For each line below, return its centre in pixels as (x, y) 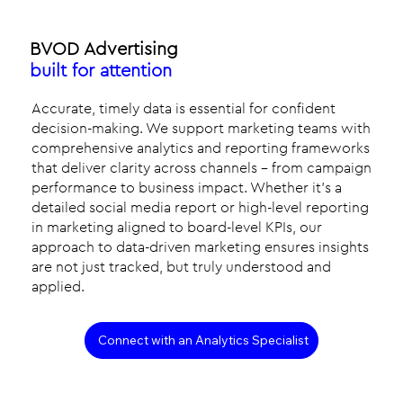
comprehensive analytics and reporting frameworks (201, 148)
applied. (58, 287)
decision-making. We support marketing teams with (201, 128)
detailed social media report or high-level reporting (201, 207)
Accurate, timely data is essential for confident (184, 108)
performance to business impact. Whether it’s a (187, 188)
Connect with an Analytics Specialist (203, 340)
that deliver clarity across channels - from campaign (202, 168)
